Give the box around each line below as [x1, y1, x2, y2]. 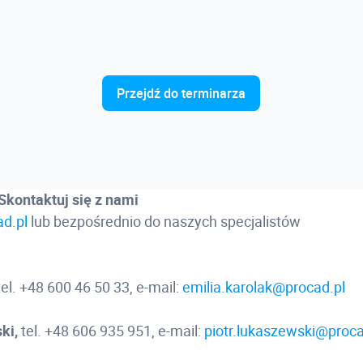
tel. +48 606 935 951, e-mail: [18, 321, 205, 340]
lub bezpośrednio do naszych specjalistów [28, 211, 301, 231]
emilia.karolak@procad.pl [182, 277, 346, 297]
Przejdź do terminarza [117, 84, 246, 102]
